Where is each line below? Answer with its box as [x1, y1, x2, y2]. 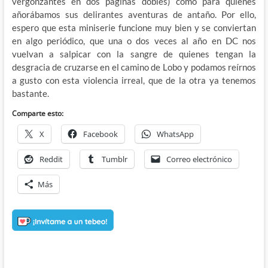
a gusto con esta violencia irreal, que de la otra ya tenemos [11, 75, 257, 86]
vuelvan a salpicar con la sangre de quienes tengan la [11, 48, 257, 60]
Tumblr [101, 154, 127, 165]
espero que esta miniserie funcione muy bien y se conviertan [11, 22, 257, 33]
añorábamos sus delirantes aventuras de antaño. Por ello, [11, 9, 257, 20]
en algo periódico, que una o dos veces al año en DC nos [11, 35, 257, 47]
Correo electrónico [166, 154, 232, 165]
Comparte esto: [11, 108, 63, 119]
